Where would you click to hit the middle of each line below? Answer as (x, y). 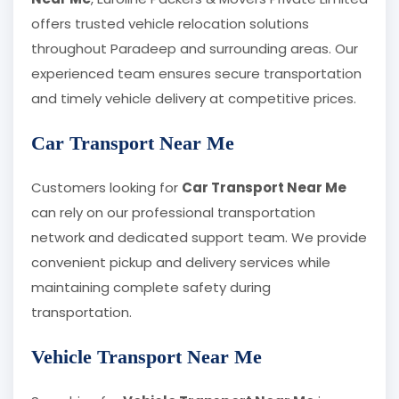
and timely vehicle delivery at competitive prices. (194, 99)
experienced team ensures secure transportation (196, 74)
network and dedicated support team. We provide (199, 238)
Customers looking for (106, 188)
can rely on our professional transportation (173, 213)
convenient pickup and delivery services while (181, 263)
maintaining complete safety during (151, 288)
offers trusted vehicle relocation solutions (170, 24)
